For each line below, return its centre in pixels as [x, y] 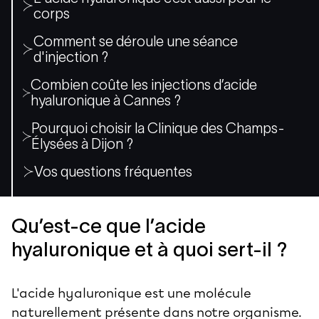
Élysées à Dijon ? [82, 143]
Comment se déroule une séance [135, 41]
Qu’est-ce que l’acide [109, 225]
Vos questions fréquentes [113, 171]
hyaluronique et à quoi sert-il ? [150, 249]
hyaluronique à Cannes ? [106, 100]
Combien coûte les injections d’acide [144, 84]
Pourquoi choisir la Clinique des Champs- [158, 128]
